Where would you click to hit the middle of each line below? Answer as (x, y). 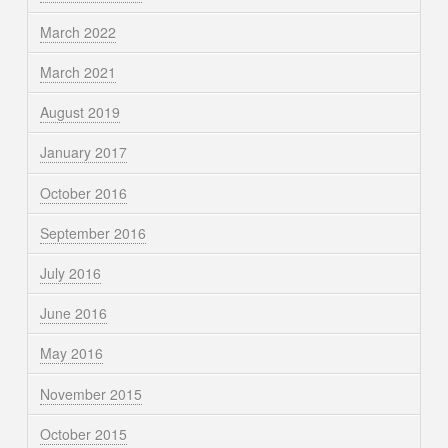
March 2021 (77, 72)
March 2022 (77, 31)
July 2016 (70, 272)
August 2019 (79, 112)
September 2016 (92, 232)
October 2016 (83, 192)
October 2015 (83, 433)
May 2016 (71, 353)
